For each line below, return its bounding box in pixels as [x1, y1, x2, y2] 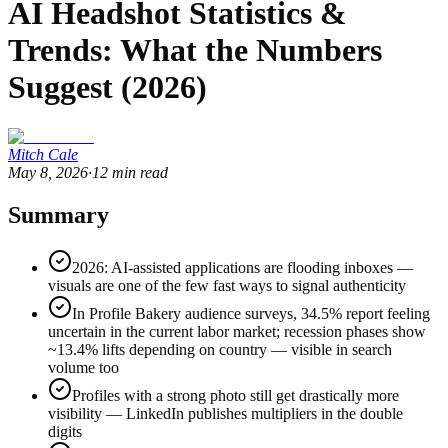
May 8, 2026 [8, 163, 88, 181]
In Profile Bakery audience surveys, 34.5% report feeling [72, 304, 430, 322]
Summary [8, 201, 109, 228]
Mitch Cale [8, 145, 78, 163]
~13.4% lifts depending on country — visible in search [48, 340, 392, 358]
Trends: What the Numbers [8, 32, 382, 69]
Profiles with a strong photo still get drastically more [72, 386, 399, 404]
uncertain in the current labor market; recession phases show [48, 322, 426, 340]
